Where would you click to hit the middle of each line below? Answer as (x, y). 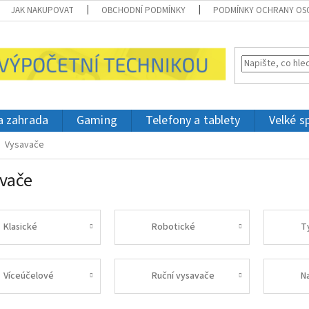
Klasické (20, 227)
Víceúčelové (28, 276)
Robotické (174, 227)
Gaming (97, 120)
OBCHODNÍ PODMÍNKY (144, 10)
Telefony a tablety (193, 120)
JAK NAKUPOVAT (43, 10)
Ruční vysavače (183, 276)
